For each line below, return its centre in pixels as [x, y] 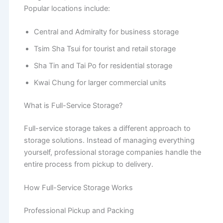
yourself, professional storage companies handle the [112, 152]
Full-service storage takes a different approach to [107, 128]
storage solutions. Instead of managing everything [109, 140]
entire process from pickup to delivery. [88, 164]
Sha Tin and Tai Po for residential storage [103, 66]
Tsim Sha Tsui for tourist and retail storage [105, 49]
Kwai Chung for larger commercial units [100, 83]
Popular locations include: [67, 8]
